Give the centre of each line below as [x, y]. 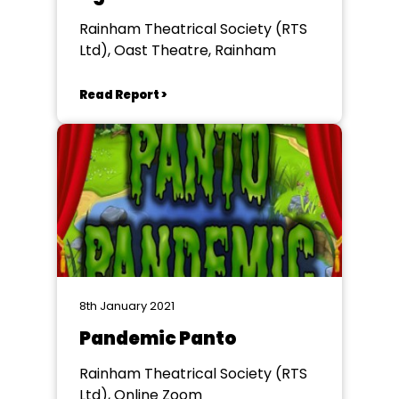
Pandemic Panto [158, 338]
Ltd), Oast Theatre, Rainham [178, 50]
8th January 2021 [127, 306]
